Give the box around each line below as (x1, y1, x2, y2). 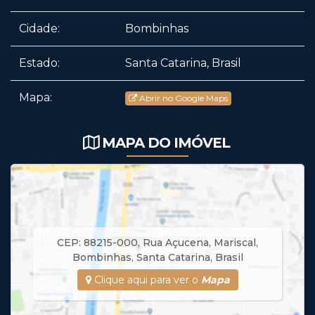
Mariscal (214, 236, 256, 250)
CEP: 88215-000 (57, 236, 138, 250)
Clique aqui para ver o (91, 274, 201, 287)
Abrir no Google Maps (139, 92, 228, 103)
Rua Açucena (143, 236, 209, 250)
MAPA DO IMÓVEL (102, 134, 230, 152)
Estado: (19, 56, 60, 70)
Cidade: (19, 22, 60, 36)
